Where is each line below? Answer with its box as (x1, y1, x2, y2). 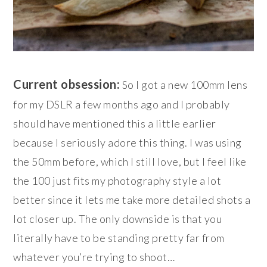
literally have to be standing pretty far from (13, 231, 225, 244)
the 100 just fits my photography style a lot (13, 174, 222, 187)
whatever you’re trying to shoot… (13, 250, 175, 263)
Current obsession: (13, 77, 120, 91)
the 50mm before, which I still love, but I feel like (13, 155, 247, 168)
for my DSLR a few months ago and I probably (13, 98, 230, 111)
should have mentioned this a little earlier (13, 117, 216, 130)
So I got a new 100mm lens (120, 78, 248, 91)
